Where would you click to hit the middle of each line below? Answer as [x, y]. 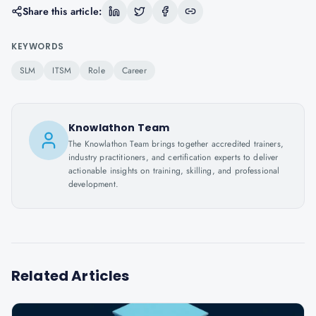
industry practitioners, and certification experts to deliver [174, 157]
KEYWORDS [38, 46]
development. [93, 184]
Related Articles [71, 276]
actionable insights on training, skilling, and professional [174, 171]
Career [134, 71]
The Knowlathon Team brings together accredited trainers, [176, 144]
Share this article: [62, 11]
